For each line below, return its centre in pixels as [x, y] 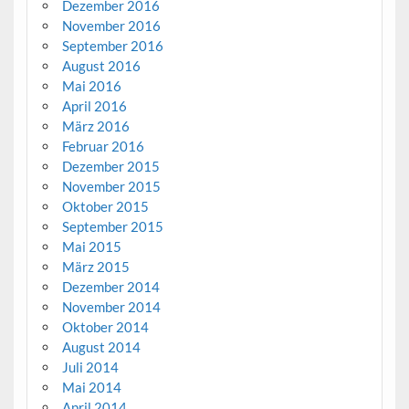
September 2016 [112, 45]
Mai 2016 [91, 85]
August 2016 [101, 65]
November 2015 [111, 186]
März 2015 [95, 266]
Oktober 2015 [105, 206]
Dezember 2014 [110, 286]
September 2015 [112, 226]
